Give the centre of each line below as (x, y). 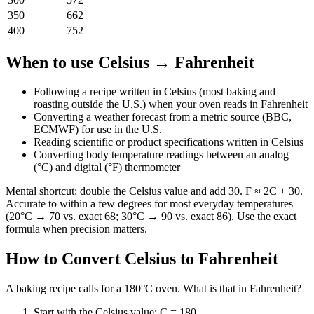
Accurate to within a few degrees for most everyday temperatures (149, 204)
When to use (52, 62)
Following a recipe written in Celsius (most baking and (155, 92)
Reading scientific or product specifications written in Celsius (169, 142)
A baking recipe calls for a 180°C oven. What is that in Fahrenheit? (153, 289)
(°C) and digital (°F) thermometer (107, 168)
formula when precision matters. (76, 229)
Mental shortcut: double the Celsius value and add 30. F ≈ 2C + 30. (154, 191)
